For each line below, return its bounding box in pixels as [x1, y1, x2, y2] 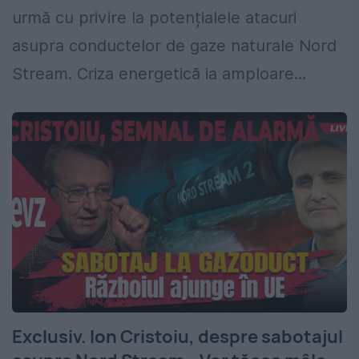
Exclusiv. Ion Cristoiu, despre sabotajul [12, 325, 343, 349]
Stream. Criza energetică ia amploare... [12, 64, 306, 84]
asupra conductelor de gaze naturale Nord [12, 36, 337, 56]
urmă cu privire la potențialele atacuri [12, 8, 296, 28]
